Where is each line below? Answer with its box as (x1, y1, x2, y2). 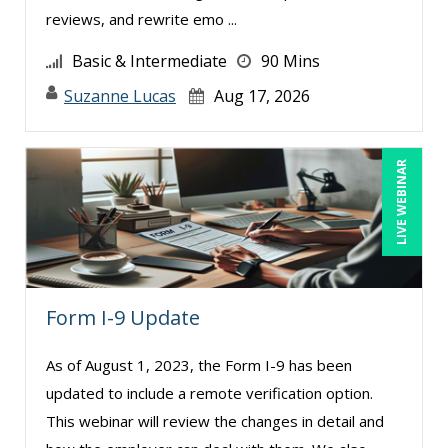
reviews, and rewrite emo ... (46, 8, 237, 29)
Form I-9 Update (46, 303, 200, 331)
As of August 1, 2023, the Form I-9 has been (46, 354, 352, 375)
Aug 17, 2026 (214, 84, 310, 107)
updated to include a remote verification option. (46, 382, 373, 403)
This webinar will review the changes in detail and (46, 410, 384, 431)
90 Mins (261, 49, 320, 72)
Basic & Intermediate (72, 49, 227, 72)
